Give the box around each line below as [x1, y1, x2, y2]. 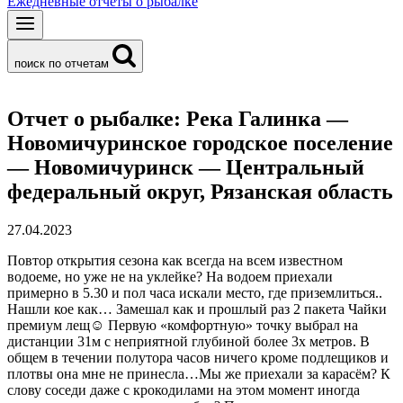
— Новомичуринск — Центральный [7, 155, 364, 179]
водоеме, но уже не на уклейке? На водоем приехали [7, 268, 333, 284]
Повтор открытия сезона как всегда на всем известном [7, 252, 343, 268]
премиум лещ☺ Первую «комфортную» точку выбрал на [7, 317, 358, 333]
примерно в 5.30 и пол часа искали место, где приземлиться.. [7, 284, 382, 300]
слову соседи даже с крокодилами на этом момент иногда [7, 381, 360, 398]
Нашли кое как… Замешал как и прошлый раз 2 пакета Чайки [7, 300, 387, 317]
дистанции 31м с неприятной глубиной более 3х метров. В [7, 333, 370, 349]
